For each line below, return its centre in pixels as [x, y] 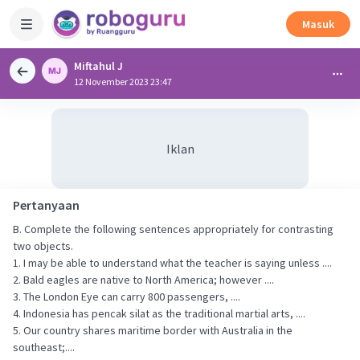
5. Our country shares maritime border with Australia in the [153, 330]
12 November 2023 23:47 [123, 82]
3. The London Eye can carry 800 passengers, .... [127, 297]
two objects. [43, 246]
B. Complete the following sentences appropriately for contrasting [173, 229]
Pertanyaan [46, 205]
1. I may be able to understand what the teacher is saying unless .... [172, 263]
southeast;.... [44, 347]
